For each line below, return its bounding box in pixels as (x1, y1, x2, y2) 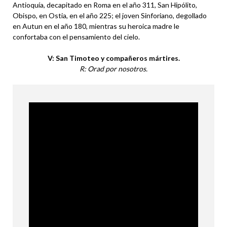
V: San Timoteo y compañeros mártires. (47, 54, 180, 62)
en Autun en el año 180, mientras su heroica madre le (13, 22, 179, 30)
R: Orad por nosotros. (80, 64, 147, 73)
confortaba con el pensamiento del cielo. (13, 32, 140, 41)
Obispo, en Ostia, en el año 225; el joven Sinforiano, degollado (13, 11, 207, 20)
